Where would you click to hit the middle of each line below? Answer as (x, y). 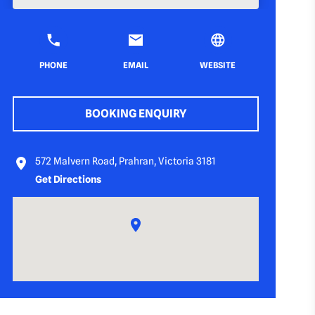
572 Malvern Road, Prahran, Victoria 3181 (126, 161)
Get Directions (69, 179)
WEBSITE (218, 65)
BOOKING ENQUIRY (136, 114)
